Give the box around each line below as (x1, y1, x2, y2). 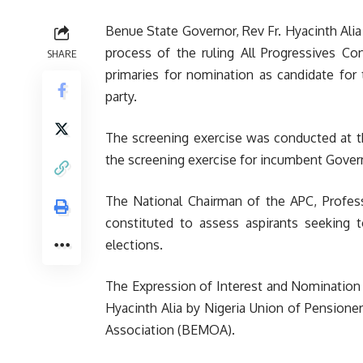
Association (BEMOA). (105, 322, 235, 338)
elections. (105, 237, 163, 253)
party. (105, 88, 137, 105)
